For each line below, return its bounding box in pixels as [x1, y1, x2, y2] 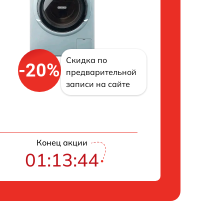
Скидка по [65, 55, 107, 65]
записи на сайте [65, 79, 130, 89]
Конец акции [36, 137, 88, 148]
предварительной [65, 67, 136, 77]
